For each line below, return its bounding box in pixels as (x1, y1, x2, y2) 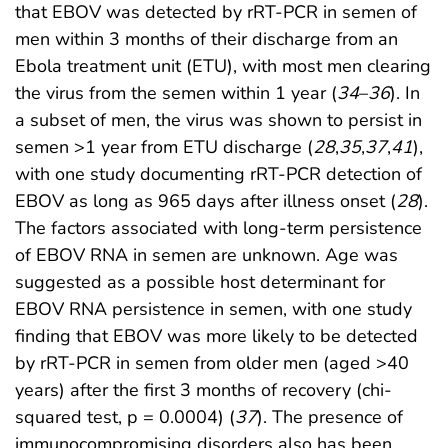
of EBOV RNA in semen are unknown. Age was (15, 243, 398, 268)
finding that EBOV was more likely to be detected (15, 324, 418, 349)
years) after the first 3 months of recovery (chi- (15, 378, 392, 403)
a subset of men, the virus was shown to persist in (15, 108, 422, 133)
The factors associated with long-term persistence (15, 216, 422, 241)
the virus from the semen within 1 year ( (15, 81, 337, 106)
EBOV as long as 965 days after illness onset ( (15, 189, 396, 214)
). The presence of (257, 405, 403, 430)
